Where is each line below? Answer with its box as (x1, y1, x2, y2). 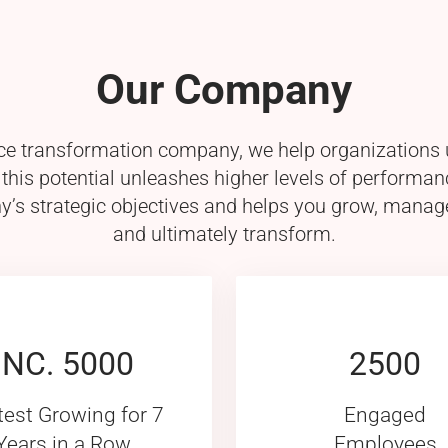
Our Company (96, 64, 352, 114)
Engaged (344, 401, 426, 427)
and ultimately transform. (112, 221, 336, 246)
